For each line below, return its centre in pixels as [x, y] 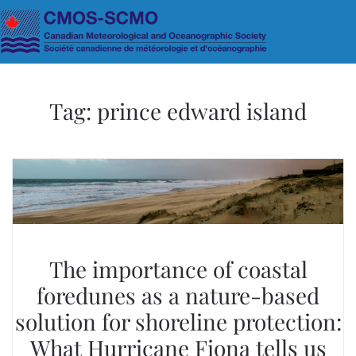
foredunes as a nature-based [178, 296]
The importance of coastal [178, 269]
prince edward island [202, 111]
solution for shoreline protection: [178, 322]
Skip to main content [88, 37]
